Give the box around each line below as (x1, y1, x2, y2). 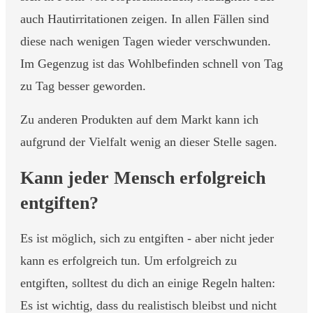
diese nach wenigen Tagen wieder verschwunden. (20, 34, 271, 48)
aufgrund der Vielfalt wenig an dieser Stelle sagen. (20, 134, 277, 149)
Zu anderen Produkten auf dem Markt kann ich (20, 112, 259, 126)
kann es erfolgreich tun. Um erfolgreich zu (20, 253, 237, 268)
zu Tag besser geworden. (20, 78, 146, 93)
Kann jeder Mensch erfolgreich (20, 167, 265, 188)
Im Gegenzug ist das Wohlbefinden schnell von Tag (20, 56, 283, 71)
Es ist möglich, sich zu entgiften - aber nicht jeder (20, 231, 274, 245)
